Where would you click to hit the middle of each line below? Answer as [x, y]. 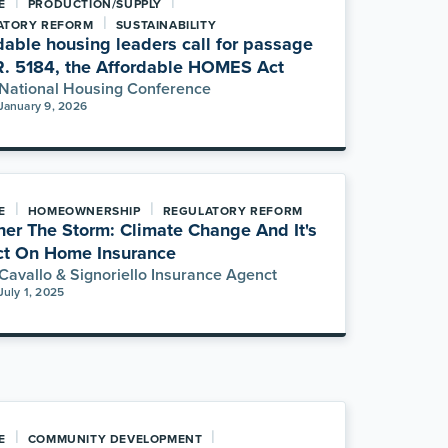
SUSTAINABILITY [166, 24]
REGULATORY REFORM [232, 210]
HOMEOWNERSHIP [84, 210]
